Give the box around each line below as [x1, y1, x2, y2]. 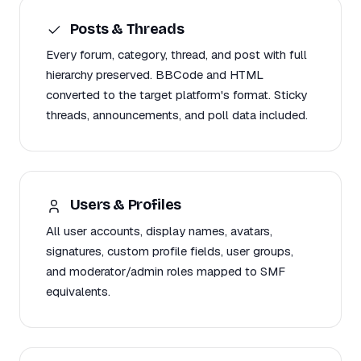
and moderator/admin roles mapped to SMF [46, 263, 285, 279]
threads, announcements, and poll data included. [46, 107, 308, 123]
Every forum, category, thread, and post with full [46, 47, 307, 63]
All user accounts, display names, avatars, [46, 222, 272, 239]
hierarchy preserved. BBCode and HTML [46, 67, 263, 83]
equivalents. [46, 283, 110, 299]
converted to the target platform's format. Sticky [46, 87, 307, 103]
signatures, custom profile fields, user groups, [46, 243, 293, 259]
